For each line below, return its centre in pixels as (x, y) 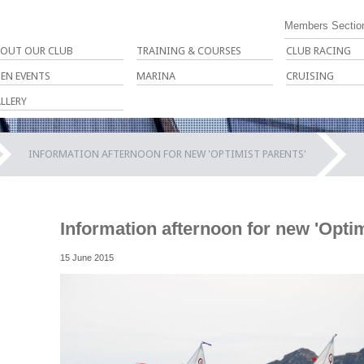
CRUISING (310, 76)
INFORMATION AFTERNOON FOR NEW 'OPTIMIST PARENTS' (167, 154)
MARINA (156, 76)
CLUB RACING (318, 51)
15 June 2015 (87, 258)
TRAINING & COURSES (189, 51)
